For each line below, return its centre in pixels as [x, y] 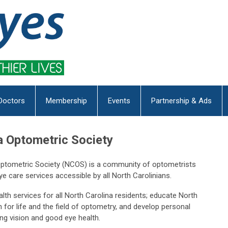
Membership [66, 101]
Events [119, 101]
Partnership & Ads [181, 101]
